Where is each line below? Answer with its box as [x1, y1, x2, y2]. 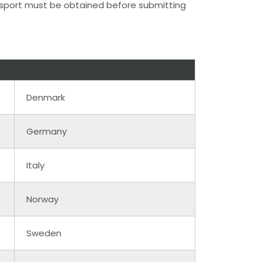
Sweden [26, 226, 61, 239]
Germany [26, 125, 67, 137]
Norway [26, 192, 58, 205]
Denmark [26, 91, 65, 104]
